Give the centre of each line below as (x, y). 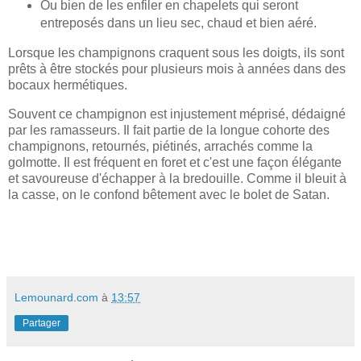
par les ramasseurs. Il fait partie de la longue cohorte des (169, 130)
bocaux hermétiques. (68, 85)
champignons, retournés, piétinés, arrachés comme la (160, 146)
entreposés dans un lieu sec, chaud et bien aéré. (178, 23)
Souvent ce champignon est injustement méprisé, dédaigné (177, 114)
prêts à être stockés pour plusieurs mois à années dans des (177, 68)
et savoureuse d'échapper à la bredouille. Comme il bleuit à (177, 178)
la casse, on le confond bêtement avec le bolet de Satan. (169, 194)
